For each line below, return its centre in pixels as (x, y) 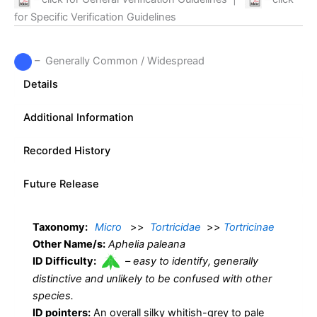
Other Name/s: (69, 244)
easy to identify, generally (196, 261)
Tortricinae (249, 227)
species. (53, 296)
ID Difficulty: (64, 261)
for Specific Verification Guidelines (95, 17)
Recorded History (67, 150)
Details (41, 84)
